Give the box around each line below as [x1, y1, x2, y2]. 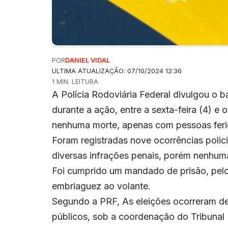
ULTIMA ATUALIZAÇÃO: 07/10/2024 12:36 [52, 67, 182, 75]
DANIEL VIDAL [65, 56, 110, 65]
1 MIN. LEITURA [52, 78, 98, 86]
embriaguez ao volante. [52, 181, 151, 192]
